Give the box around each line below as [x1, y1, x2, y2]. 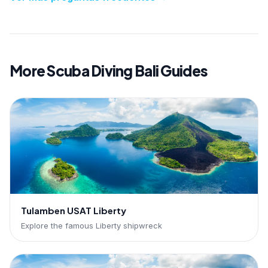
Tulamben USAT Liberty [21, 204, 126, 216]
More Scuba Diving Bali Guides [10, 61, 208, 80]
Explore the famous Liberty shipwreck [21, 220, 162, 230]
